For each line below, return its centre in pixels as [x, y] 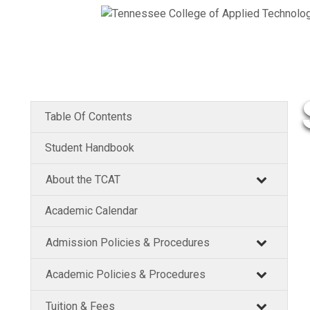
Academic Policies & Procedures [126, 274]
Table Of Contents [89, 117]
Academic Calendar [91, 211]
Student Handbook [90, 148]
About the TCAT [83, 180]
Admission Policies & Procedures [128, 243]
